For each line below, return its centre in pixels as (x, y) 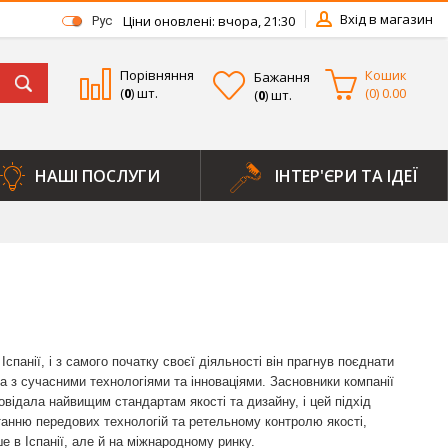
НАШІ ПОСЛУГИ (97, 175)
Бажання (282, 77)
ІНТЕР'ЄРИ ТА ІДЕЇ (346, 175)
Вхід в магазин (386, 19)
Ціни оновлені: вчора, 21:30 (209, 21)
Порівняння (157, 75)
